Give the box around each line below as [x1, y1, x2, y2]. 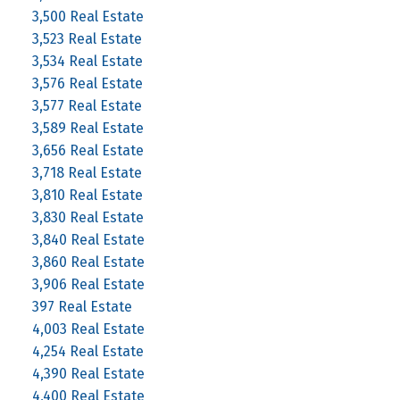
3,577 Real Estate [31, 96, 142, 114]
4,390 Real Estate [31, 364, 145, 382]
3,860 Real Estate [31, 253, 145, 271]
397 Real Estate [31, 297, 132, 315]
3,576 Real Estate [31, 74, 143, 92]
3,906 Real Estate [31, 275, 145, 293]
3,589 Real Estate [31, 119, 144, 137]
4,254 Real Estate [31, 342, 144, 360]
